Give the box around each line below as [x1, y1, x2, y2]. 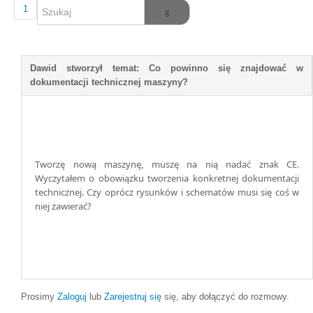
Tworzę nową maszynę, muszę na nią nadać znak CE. [35, 158, 299, 171]
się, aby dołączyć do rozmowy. [161, 291, 289, 303]
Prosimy [21, 291, 57, 303]
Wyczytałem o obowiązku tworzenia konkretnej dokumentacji [35, 172, 299, 185]
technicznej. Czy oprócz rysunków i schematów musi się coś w [35, 186, 299, 199]
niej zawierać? [35, 200, 92, 213]
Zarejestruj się [104, 291, 161, 303]
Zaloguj [57, 291, 87, 303]
